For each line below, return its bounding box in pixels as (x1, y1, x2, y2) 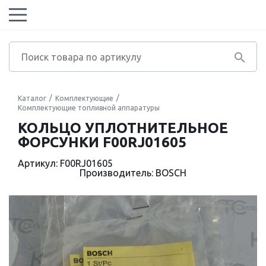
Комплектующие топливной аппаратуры (18, 104, 160, 112)
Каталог (18, 94, 46, 102)
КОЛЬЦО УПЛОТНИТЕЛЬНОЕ (18, 120, 228, 136)
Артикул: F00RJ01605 (18, 158, 113, 169)
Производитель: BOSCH (80, 167, 186, 178)
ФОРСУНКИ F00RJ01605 (18, 134, 186, 150)
